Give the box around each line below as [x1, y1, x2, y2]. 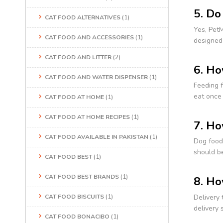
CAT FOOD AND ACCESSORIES [45, 33, 134, 42]
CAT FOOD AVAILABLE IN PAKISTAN [45, 133, 148, 141]
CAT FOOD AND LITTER [45, 53, 111, 62]
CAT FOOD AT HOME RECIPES [45, 113, 130, 121]
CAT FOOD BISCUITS [45, 193, 104, 201]
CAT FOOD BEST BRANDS [45, 173, 119, 181]
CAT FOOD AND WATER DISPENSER [45, 73, 148, 82]
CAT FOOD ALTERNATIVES [45, 13, 120, 22]
